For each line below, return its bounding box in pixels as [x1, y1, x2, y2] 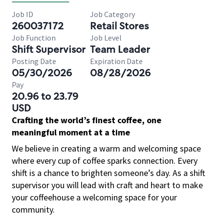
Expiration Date [90, 56, 143, 66]
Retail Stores [90, 20, 149, 32]
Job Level [90, 33, 122, 43]
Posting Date [12, 56, 56, 66]
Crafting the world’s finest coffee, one [12, 114, 161, 126]
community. [12, 204, 55, 215]
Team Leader [90, 43, 150, 56]
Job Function [12, 33, 56, 43]
